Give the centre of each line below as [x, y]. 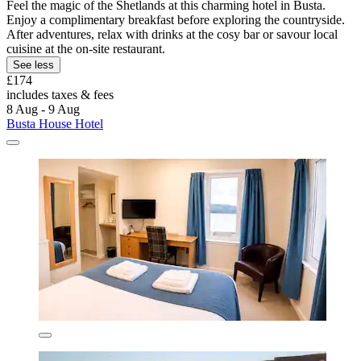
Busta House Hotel [55, 124]
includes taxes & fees [60, 95]
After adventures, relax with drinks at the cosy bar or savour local [172, 35]
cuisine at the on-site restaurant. [86, 49]
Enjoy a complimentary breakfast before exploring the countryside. [176, 20]
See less [33, 65]
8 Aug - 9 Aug [43, 110]
